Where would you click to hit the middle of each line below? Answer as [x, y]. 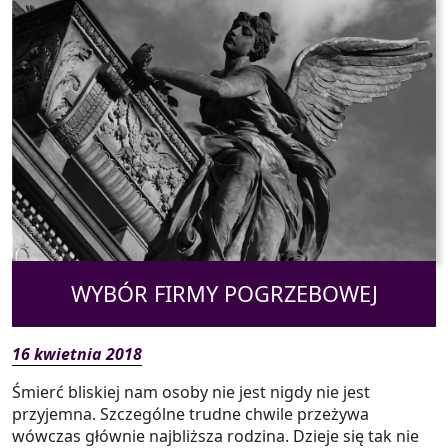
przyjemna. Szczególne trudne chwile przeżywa [190, 413]
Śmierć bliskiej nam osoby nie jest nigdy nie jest [191, 391]
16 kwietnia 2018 [77, 353]
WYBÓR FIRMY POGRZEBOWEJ [224, 293]
